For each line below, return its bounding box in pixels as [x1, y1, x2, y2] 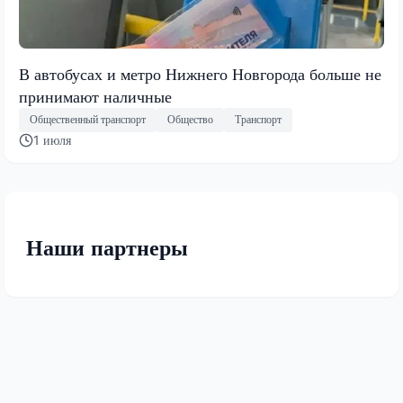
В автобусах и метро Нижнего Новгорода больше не [19, 64, 381, 84]
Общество [167, 112, 213, 127]
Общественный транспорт [30, 112, 146, 127]
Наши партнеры [26, 234, 188, 261]
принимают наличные [19, 86, 172, 106]
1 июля [33, 131, 71, 148]
